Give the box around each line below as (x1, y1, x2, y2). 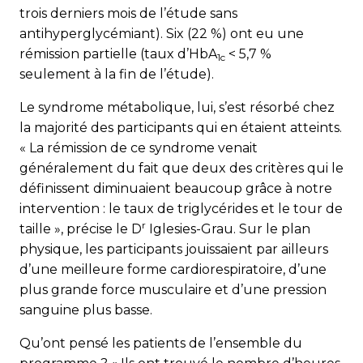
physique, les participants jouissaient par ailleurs (19, 241, 328, 257)
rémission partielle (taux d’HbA (19, 45, 217, 62)
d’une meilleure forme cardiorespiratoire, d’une (19, 261, 327, 277)
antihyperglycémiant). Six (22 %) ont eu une (19, 25, 304, 41)
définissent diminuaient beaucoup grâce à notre (19, 180, 332, 196)
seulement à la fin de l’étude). (19, 66, 214, 82)
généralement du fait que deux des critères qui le (19, 160, 344, 176)
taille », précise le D (19, 220, 142, 237)
